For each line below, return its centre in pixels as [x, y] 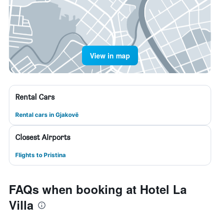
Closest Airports [43, 137]
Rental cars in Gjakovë [47, 115]
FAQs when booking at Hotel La [98, 189]
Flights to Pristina [41, 155]
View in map [110, 55]
